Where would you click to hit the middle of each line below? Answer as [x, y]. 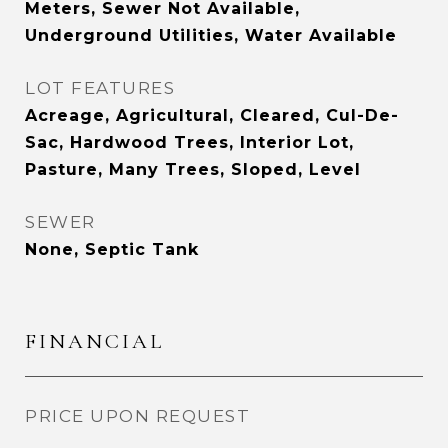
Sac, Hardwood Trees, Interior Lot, [189, 142]
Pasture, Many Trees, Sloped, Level [193, 169]
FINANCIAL [94, 341]
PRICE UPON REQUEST [137, 416]
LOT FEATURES [100, 88]
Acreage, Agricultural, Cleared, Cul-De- [212, 115]
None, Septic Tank [112, 249]
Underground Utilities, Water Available [211, 35]
